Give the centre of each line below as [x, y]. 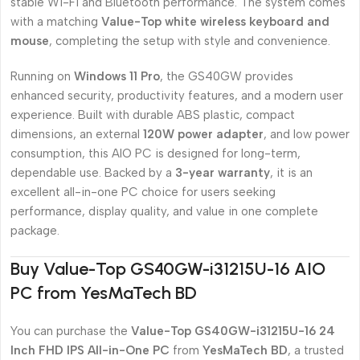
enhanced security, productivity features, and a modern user [177, 96]
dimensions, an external [77, 134]
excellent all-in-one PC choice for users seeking [143, 192]
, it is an [291, 173]
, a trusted [316, 350]
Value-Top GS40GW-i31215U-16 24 [233, 331]
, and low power [307, 134]
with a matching [56, 22]
